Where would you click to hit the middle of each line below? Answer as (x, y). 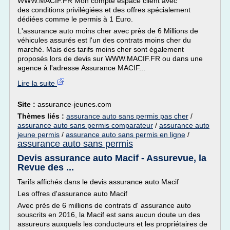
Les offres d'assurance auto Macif (72, 194)
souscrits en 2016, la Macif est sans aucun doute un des (109, 215)
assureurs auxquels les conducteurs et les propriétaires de (112, 224)
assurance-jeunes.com (74, 104)
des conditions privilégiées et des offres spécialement (104, 10)
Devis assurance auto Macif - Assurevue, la (112, 158)
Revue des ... (46, 167)
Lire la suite (37, 83)
